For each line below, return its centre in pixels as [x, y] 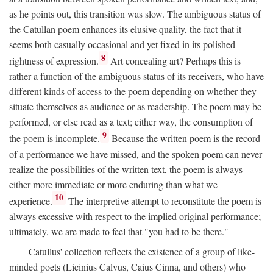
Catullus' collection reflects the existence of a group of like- [142, 252]
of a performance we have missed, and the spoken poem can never [136, 154]
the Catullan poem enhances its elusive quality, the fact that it [125, 29]
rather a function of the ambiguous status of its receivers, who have [136, 76]
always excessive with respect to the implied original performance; [135, 216]
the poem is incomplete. [55, 138]
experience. [31, 201]
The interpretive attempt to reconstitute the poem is [164, 201]
